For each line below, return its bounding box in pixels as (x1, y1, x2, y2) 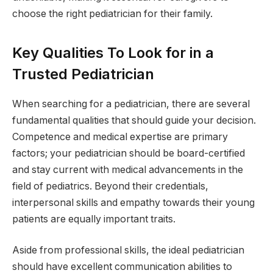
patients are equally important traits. (12, 213, 175, 225)
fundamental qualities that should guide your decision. (12, 114, 256, 126)
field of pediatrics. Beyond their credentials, (12, 180, 208, 192)
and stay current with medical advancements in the (12, 163, 243, 175)
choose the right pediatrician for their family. (12, 8, 213, 20)
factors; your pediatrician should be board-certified (12, 147, 245, 159)
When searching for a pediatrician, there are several (12, 97, 250, 110)
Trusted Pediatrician (12, 65, 154, 83)
